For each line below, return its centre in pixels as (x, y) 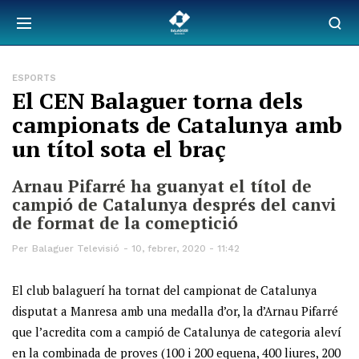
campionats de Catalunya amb (177, 125)
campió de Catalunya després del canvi (174, 204)
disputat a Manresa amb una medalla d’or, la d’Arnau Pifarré (175, 311)
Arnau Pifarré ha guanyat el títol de (162, 186)
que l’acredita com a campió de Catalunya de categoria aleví (177, 332)
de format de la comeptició (125, 223)
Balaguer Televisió (76, 248)
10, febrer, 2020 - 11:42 (186, 248)
